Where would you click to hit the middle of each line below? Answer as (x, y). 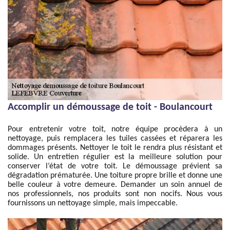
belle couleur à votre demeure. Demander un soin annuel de (115, 185)
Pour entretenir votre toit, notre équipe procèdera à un (115, 129)
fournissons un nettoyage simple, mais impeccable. (93, 203)
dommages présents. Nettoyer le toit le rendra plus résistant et (115, 148)
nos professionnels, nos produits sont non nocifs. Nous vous (115, 194)
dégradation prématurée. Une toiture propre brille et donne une (115, 176)
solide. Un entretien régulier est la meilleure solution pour (115, 157)
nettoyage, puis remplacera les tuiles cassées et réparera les (115, 139)
